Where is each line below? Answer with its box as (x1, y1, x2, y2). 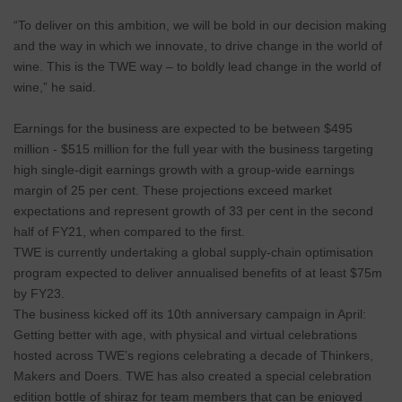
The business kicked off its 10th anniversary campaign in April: (13, 307, 366, 322)
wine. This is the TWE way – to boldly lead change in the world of (13, 59, 381, 74)
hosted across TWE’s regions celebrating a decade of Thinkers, (13, 348, 373, 363)
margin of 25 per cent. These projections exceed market (13, 183, 332, 198)
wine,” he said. (13, 80, 96, 95)
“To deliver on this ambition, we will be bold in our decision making (13, 18, 387, 33)
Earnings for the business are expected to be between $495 (13, 121, 353, 136)
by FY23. (13, 286, 65, 301)
